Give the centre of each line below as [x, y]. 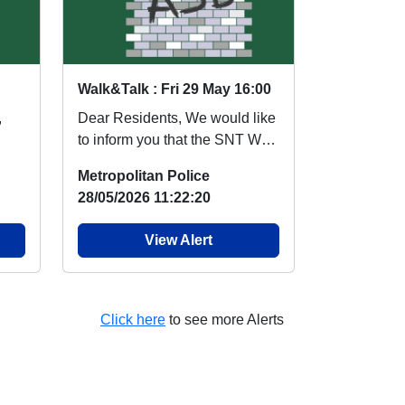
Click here [133, 320]
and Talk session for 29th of [165, 162]
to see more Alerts [225, 320]
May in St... [113, 184]
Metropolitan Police [144, 176]
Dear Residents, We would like [177, 118]
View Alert [179, 240]
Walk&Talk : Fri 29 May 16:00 [174, 89]
